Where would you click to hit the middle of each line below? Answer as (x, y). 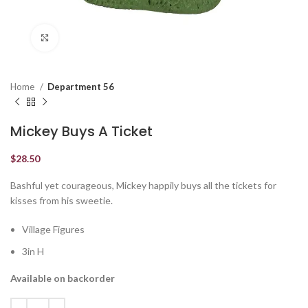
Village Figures (53, 229)
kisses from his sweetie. (62, 200)
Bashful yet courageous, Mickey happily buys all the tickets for (143, 185)
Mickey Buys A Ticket (81, 131)
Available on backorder (63, 278)
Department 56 (81, 87)
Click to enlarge (93, 38)
